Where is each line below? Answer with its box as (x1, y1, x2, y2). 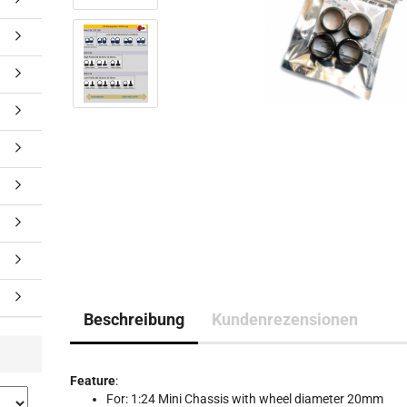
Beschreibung (84, 310, 185, 329)
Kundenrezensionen (212, 310, 359, 329)
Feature (70, 373, 116, 388)
